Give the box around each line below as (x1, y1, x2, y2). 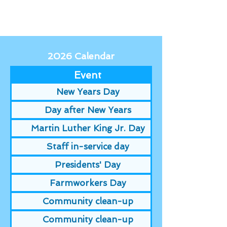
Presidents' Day (55, 160, 121, 170)
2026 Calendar (48, 51, 115, 61)
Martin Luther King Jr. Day (30, 123, 145, 133)
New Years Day (56, 87, 120, 97)
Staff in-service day (46, 141, 129, 152)
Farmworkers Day (49, 178, 126, 188)
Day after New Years (44, 105, 131, 115)
